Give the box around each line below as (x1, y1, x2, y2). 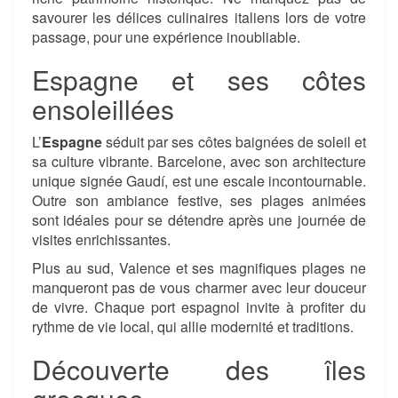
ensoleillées (32, 90, 174, 129)
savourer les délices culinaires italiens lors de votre (32, 7, 366, 28)
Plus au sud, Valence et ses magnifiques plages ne (32, 258, 366, 279)
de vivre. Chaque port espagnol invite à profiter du (32, 297, 366, 318)
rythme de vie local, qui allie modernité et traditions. (32, 316, 354, 338)
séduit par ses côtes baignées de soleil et (102, 131, 366, 153)
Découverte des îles (32, 350, 366, 389)
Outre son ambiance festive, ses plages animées (32, 190, 366, 211)
